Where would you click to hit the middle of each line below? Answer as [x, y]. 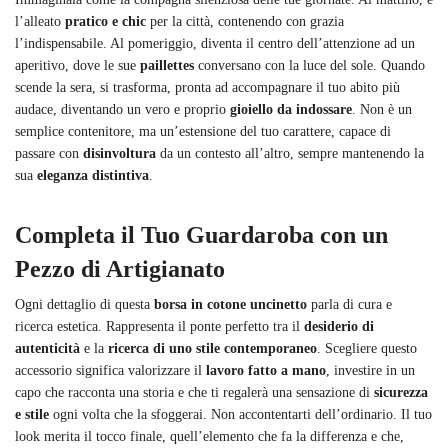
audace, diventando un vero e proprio [122, 109]
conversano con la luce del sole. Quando [309, 65]
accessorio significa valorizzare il [110, 370]
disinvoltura [119, 153]
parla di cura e [349, 304]
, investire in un [370, 370]
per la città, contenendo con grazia [245, 21]
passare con [49, 153]
